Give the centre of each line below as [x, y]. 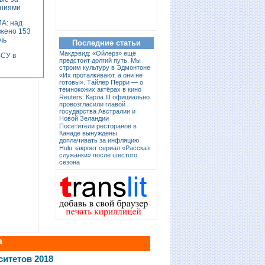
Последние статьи [106, 43]
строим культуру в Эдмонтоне [105, 68]
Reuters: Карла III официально [104, 97]
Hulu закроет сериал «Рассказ [104, 148]
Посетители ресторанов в [98, 126]
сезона [70, 162]
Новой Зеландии [84, 119]
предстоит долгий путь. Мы [100, 61]
